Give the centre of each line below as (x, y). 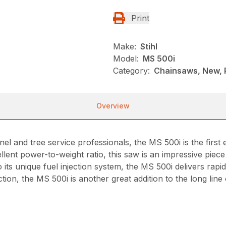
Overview (113, 106)
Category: (131, 71)
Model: (126, 59)
